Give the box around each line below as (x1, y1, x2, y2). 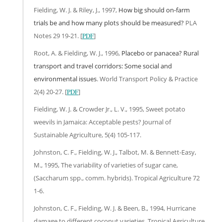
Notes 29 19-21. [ (34, 31, 82, 40)
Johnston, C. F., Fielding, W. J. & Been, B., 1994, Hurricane (34, 203, 196, 213)
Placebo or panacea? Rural (121, 48, 199, 57)
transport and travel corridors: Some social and (34, 61, 172, 70)
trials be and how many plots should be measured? (34, 18, 184, 27)
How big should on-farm (118, 5, 190, 14)
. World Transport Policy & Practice (97, 74, 198, 83)
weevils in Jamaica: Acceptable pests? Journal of (34, 117, 171, 126)
